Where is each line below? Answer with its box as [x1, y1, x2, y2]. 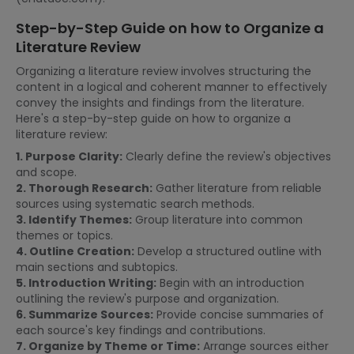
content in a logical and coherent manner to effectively [16, 79, 327, 95]
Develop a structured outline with [134, 243, 322, 259]
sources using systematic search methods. [16, 196, 254, 212]
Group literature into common [132, 212, 303, 228]
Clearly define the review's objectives [122, 149, 331, 164]
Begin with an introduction [156, 275, 304, 291]
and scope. [16, 164, 77, 180]
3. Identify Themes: [16, 212, 132, 228]
